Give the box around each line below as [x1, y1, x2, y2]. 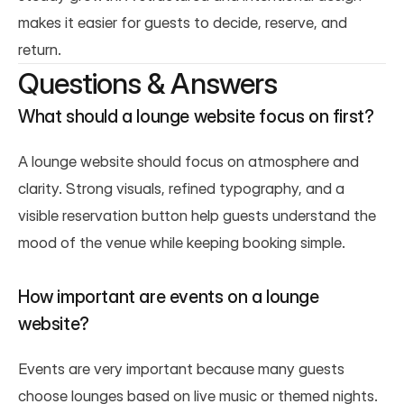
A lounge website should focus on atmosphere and [18, 151, 359, 170]
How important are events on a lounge [18, 285, 319, 308]
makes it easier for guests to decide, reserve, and [18, 13, 347, 32]
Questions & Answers [18, 65, 277, 101]
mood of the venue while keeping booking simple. [18, 233, 345, 252]
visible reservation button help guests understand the [18, 206, 376, 225]
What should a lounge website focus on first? [18, 105, 374, 127]
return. [18, 40, 61, 59]
